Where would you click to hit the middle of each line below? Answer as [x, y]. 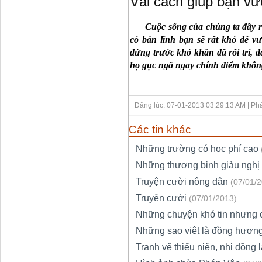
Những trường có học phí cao [197, 149]
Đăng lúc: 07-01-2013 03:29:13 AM [191, 105]
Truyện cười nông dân [182, 182]
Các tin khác [160, 129]
